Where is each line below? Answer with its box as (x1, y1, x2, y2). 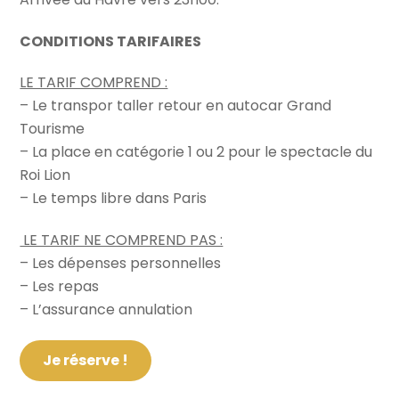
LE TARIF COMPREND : (20, 72, 168, 94)
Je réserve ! (43, 350, 128, 371)
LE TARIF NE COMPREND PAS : (20, 230, 224, 251)
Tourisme (20, 118, 85, 140)
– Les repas (20, 276, 100, 297)
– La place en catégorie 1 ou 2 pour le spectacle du (20, 142, 373, 163)
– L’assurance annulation (20, 299, 193, 321)
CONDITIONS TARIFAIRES (20, 30, 202, 52)
